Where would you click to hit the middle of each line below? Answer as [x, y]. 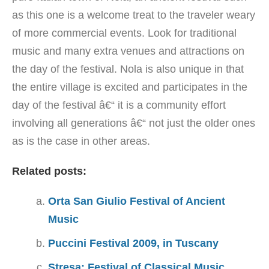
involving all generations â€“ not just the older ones [134, 123]
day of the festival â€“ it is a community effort [119, 105]
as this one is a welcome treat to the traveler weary [134, 15]
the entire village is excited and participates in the [130, 87]
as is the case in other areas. [81, 141]
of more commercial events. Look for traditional [124, 33]
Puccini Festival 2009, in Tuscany [133, 243]
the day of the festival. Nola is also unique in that [128, 69]
